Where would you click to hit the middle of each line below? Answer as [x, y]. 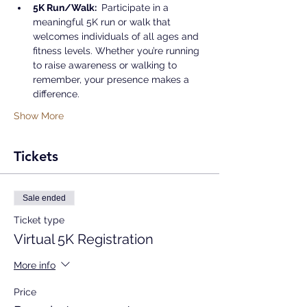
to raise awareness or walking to [106, 65]
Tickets [36, 156]
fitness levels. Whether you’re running [118, 51]
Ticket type [39, 220]
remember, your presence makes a [112, 79]
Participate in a [135, 8]
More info [35, 265]
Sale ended [44, 198]
